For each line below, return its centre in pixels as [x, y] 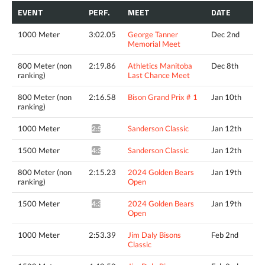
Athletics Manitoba [160, 66]
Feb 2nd [225, 235]
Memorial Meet [154, 44]
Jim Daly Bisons [154, 235]
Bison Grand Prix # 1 [163, 97]
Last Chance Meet [159, 75]
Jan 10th [226, 97]
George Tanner [153, 35]
